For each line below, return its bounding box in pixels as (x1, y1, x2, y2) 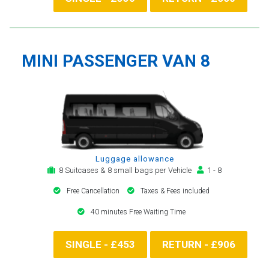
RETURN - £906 (162, 238, 235, 250)
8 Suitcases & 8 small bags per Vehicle (55, 165, 197, 175)
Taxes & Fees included (141, 186, 210, 195)
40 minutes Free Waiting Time (91, 207, 186, 216)
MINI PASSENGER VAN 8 (22, 50, 210, 71)
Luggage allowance (95, 154, 174, 163)
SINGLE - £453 (65, 238, 135, 250)
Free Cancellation (67, 186, 121, 195)
